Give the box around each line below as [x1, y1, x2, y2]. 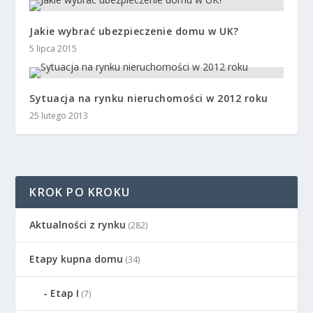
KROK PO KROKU [29, 184, 131, 200]
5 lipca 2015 [29, 42, 78, 54]
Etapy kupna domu [29, 252, 124, 265]
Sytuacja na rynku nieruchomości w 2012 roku [29, 91, 268, 105]
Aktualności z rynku [29, 217, 126, 231]
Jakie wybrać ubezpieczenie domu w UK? [29, 24, 239, 38]
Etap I [50, 286, 80, 300]
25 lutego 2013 [29, 109, 89, 122]
